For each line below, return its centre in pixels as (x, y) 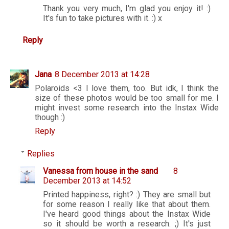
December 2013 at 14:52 (87, 181)
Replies (41, 153)
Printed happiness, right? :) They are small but (127, 195)
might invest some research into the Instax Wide (127, 107)
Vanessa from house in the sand (100, 171)
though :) (50, 117)
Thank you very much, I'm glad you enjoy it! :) (127, 8)
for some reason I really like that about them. (127, 204)
